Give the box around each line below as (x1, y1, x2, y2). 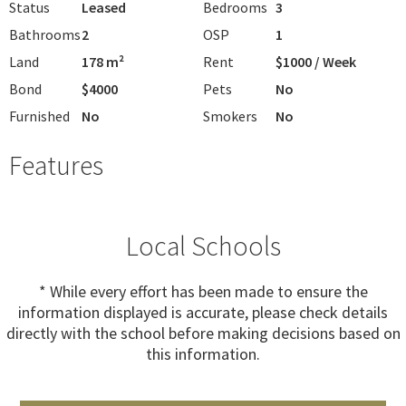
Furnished (9, 106, 70, 125)
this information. (146, 343, 260, 364)
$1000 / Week (275, 52, 356, 71)
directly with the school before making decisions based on (5, 322, 401, 343)
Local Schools (125, 227, 281, 263)
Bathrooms (9, 24, 81, 43)
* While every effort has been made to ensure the (38, 280, 368, 302)
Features (9, 147, 103, 182)
